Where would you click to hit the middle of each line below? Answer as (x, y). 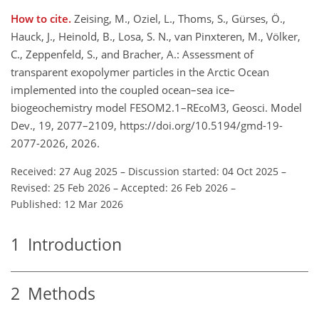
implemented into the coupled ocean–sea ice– (123, 89)
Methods (58, 294)
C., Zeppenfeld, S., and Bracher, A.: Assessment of (132, 54)
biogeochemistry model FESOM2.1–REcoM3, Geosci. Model (156, 107)
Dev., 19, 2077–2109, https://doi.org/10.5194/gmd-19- (147, 125)
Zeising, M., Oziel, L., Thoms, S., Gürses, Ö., (180, 18)
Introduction (71, 244)
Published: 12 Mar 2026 (67, 204)
